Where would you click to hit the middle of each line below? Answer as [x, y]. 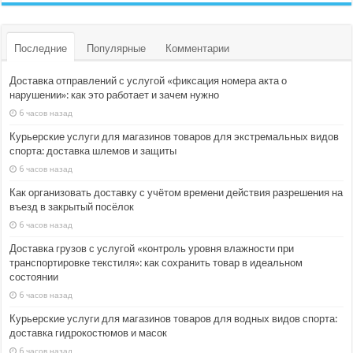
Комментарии [198, 48]
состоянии [34, 277]
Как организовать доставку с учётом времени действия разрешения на [176, 192]
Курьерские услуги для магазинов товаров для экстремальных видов [175, 136]
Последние [41, 48]
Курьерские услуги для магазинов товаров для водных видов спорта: [174, 318]
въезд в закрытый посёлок [72, 206]
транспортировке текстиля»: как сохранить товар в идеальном [156, 262]
